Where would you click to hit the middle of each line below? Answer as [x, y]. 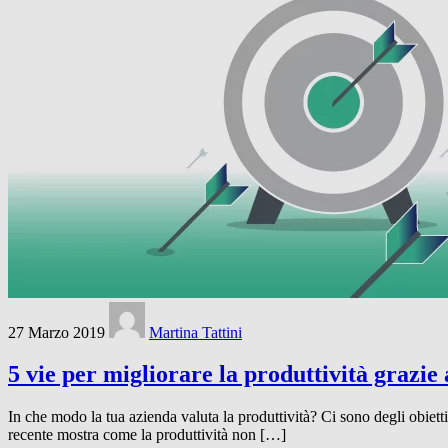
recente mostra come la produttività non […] [147, 435]
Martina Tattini [195, 332]
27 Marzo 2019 [56, 332]
